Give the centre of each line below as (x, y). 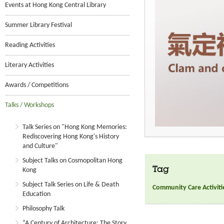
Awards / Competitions (37, 85)
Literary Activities (29, 65)
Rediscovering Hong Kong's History (71, 137)
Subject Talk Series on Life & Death (71, 185)
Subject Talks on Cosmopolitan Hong (72, 161)
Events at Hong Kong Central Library (55, 5)
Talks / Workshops (29, 105)
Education (36, 194)
